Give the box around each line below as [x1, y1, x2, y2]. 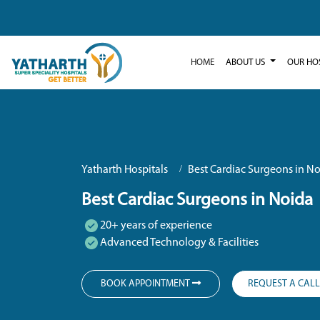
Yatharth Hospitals [81, 164, 168, 176]
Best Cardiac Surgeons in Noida [81, 191, 313, 209]
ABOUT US [226, 57, 268, 67]
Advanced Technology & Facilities [98, 236, 259, 249]
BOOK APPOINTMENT [101, 278, 192, 289]
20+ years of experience [98, 219, 212, 231]
